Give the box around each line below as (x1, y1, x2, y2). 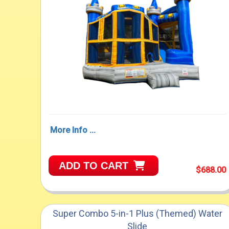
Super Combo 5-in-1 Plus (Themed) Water (52, 208, 222, 219)
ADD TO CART (59, 160, 129, 172)
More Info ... (50, 125, 96, 135)
